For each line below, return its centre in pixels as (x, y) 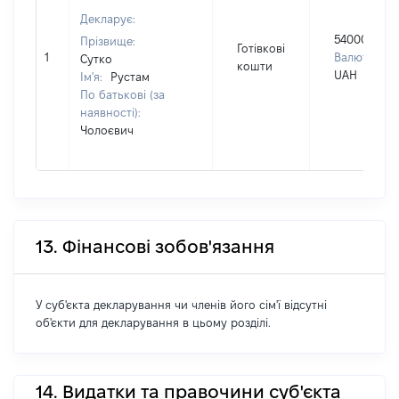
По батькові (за (122, 94)
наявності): (110, 112)
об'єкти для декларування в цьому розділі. (153, 322)
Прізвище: (108, 41)
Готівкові (261, 48)
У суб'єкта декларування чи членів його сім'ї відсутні (181, 305)
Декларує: (108, 19)
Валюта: (355, 57)
